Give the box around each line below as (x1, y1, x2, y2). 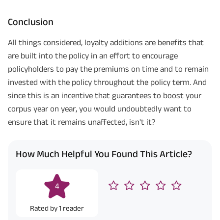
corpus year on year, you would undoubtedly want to (8, 104, 192, 113)
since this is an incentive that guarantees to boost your (8, 91, 201, 100)
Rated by (29, 204, 59, 213)
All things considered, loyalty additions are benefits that (8, 38, 204, 47)
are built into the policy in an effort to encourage (8, 51, 178, 60)
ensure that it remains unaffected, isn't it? (8, 117, 155, 126)
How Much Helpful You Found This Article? (16, 148, 192, 160)
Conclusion (8, 16, 54, 27)
